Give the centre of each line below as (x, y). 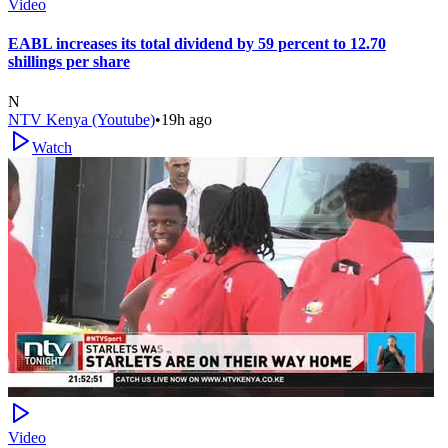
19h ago (186, 119)
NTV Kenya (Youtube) (81, 119)
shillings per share (69, 62)
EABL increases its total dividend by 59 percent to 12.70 (197, 44)
